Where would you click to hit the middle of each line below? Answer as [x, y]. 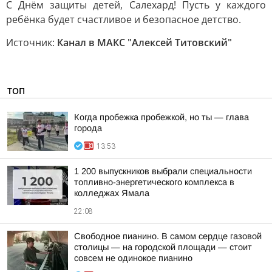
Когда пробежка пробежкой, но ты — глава [161, 117]
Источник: [32, 42]
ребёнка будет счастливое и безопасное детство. [124, 19]
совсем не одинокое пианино [133, 258]
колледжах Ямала [112, 193]
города [88, 128]
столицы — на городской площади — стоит [163, 247]
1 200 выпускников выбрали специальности [163, 171]
